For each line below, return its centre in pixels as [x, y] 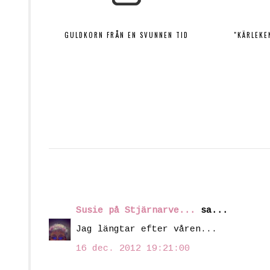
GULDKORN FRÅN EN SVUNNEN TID [127, 35]
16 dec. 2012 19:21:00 [133, 248]
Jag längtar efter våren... [146, 230]
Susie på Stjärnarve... [136, 210]
